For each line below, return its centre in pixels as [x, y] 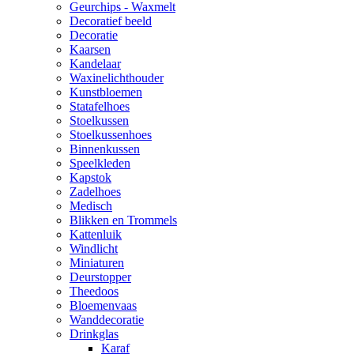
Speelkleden [100, 163]
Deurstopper [100, 277]
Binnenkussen [105, 149]
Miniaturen [97, 263]
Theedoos [94, 291]
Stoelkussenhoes [111, 135]
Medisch [91, 206]
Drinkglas [94, 334]
